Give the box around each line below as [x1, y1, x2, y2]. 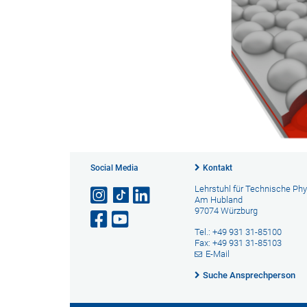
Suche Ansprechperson [202, 270, 295, 280]
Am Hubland [194, 195, 243, 205]
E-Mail [206, 249, 230, 259]
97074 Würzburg [194, 206, 258, 216]
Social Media [90, 163, 138, 173]
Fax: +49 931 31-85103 [194, 238, 282, 248]
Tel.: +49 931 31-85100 [194, 227, 282, 237]
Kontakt [202, 163, 232, 173]
